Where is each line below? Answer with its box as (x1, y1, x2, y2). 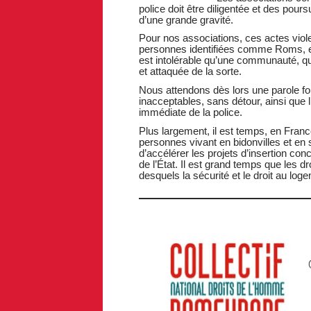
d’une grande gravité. (138, 13, 233, 26)
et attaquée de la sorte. (138, 65, 242, 78)
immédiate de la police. (138, 106, 242, 119)
